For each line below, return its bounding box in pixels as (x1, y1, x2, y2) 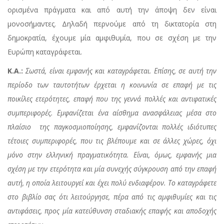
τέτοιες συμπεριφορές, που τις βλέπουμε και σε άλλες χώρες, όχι (7, 135, 216, 145)
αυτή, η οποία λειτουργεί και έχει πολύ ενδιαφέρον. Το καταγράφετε (7, 177, 216, 187)
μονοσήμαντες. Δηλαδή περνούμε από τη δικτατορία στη (7, 18, 216, 28)
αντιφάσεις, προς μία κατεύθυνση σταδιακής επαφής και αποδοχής (7, 205, 216, 215)
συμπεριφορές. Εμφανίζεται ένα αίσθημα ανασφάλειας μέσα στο (7, 107, 216, 117)
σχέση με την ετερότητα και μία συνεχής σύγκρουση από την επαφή (7, 163, 216, 173)
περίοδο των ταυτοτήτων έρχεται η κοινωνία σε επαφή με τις (7, 79, 216, 89)
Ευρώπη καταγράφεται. (7, 46, 82, 56)
